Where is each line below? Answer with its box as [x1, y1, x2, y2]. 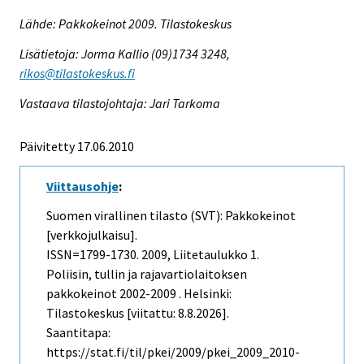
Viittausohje [46, 177, 119, 194]
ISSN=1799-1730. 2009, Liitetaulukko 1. [46, 246, 259, 263]
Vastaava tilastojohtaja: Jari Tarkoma [19, 94, 220, 111]
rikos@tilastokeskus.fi [19, 64, 135, 81]
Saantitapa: [46, 324, 110, 341]
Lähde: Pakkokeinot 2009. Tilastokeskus [19, 15, 232, 32]
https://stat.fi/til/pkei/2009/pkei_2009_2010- [46, 344, 300, 361]
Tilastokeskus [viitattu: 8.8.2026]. [46, 305, 229, 322]
